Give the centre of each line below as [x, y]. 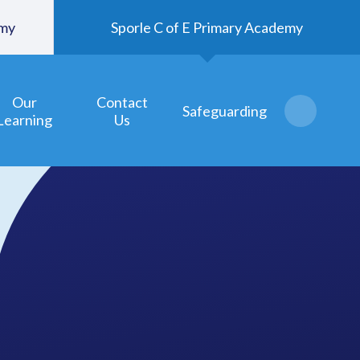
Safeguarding [225, 110]
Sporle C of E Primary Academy [207, 27]
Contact [123, 102]
